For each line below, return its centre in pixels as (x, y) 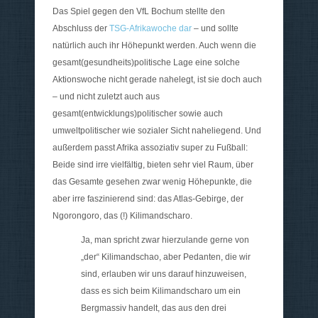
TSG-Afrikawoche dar (150, 29)
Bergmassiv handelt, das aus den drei (154, 308)
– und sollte (215, 29)
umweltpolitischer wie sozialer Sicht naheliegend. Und (157, 131)
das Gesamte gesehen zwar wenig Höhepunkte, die (152, 182)
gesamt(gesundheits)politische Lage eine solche (146, 63)
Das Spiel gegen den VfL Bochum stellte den (139, 12)
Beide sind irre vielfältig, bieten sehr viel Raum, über (153, 165)
